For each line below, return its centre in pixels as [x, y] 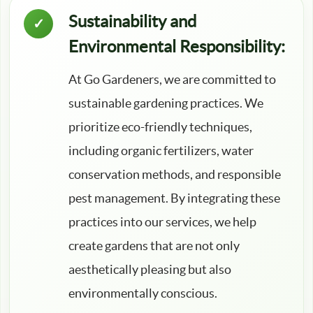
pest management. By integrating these [174, 198]
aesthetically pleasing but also [150, 270]
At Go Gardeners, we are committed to [172, 80]
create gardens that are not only [154, 246]
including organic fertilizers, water [161, 151]
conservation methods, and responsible [175, 175]
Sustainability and [132, 22]
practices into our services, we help [162, 222]
